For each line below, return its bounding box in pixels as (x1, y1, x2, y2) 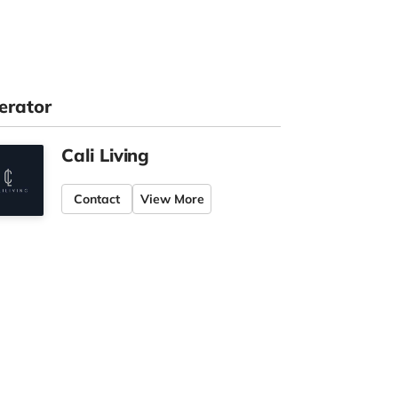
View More (140, 191, 204, 208)
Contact (74, 191, 121, 208)
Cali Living (61, 144, 150, 167)
